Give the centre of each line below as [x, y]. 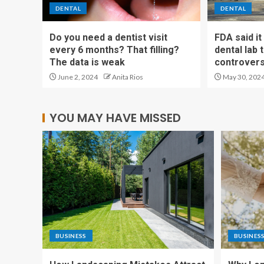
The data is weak [87, 62]
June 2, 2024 [77, 77]
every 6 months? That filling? [114, 49]
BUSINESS [71, 235]
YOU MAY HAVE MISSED [115, 118]
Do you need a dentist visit [108, 37]
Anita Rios [128, 77]
